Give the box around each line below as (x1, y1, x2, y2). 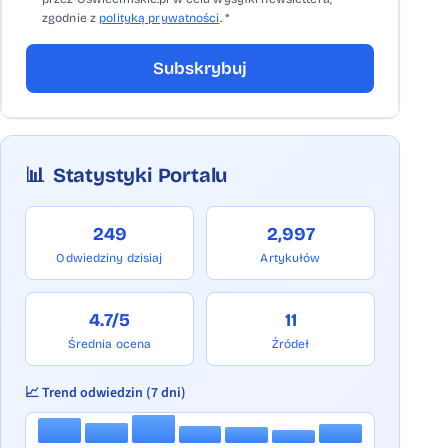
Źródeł (271, 337, 310, 351)
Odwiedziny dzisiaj (56, 251, 163, 265)
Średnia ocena (67, 337, 152, 351)
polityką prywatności (99, 11, 220, 25)
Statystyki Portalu (52, 163, 228, 187)
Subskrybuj (153, 58, 247, 79)
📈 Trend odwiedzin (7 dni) (25, 383, 186, 403)
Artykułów (260, 251, 321, 265)
